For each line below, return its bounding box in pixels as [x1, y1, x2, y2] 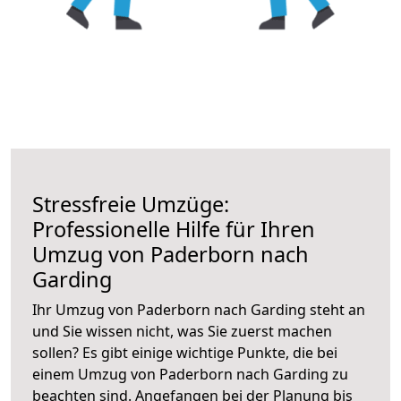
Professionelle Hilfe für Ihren [32, 214, 315, 243]
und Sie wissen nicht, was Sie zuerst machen [32, 320, 332, 341]
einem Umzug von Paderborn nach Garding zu [32, 363, 348, 384]
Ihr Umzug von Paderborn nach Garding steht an [32, 299, 365, 320]
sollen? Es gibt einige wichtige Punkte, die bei [32, 342, 337, 363]
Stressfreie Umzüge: [32, 189, 229, 218]
